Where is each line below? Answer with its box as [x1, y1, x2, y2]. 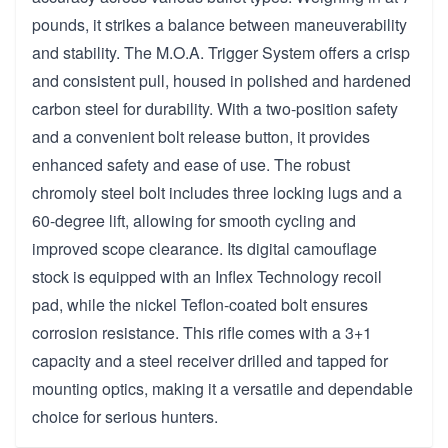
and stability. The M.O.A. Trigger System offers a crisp [32, 40, 410, 64]
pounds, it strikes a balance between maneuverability [32, 12, 407, 36]
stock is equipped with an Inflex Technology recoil [32, 264, 382, 288]
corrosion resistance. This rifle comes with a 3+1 [32, 320, 372, 344]
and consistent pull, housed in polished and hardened [32, 68, 411, 92]
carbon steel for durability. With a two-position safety [32, 96, 398, 120]
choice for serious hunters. [32, 404, 218, 428]
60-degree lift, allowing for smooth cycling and [32, 208, 356, 232]
